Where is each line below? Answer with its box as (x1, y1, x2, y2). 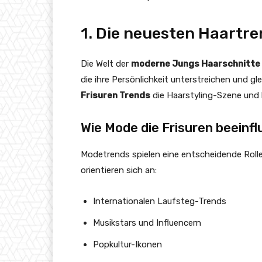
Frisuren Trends (81, 90, 150, 101)
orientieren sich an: (81, 165, 157, 176)
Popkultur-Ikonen (93, 239, 162, 250)
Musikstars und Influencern (93, 218, 201, 229)
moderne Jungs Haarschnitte (131, 58, 260, 70)
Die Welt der (81, 58, 131, 70)
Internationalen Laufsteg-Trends (93, 196, 226, 207)
